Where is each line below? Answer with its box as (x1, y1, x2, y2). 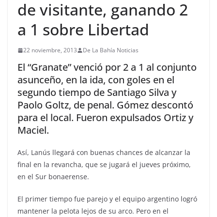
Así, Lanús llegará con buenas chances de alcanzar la (17, 148, 190, 157)
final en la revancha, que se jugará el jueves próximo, (17, 160, 191, 169)
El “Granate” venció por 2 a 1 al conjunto (17, 61, 197, 74)
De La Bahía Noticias (83, 46, 139, 54)
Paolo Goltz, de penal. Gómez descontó (17, 98, 193, 111)
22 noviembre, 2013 (23, 46, 77, 54)
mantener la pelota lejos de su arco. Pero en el (17, 206, 169, 216)
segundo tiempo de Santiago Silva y (17, 86, 176, 99)
